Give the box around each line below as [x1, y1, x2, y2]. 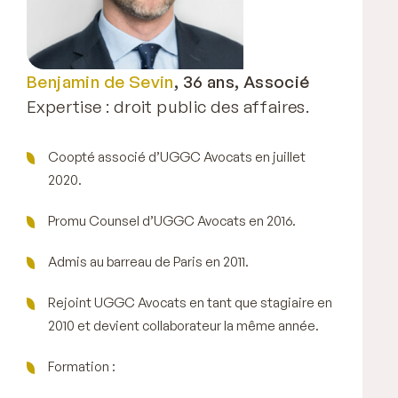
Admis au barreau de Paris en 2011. [48, 252, 249, 270]
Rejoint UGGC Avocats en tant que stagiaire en [48, 293, 332, 311]
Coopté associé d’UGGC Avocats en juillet [48, 147, 306, 165]
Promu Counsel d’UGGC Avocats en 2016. [48, 211, 296, 229]
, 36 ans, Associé [173, 70, 310, 92]
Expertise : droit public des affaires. [27, 95, 310, 117]
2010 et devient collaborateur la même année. [48, 316, 319, 334]
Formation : [48, 357, 115, 375]
